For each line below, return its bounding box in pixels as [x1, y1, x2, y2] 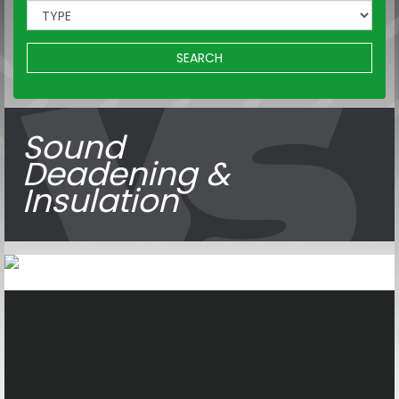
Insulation [22, 177, 178, 224]
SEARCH [176, 48, 223, 67]
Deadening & [22, 151, 230, 197]
